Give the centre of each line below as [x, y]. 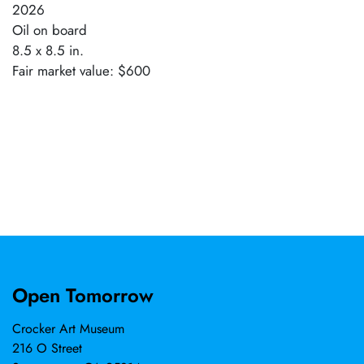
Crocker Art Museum [68, 329]
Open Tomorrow [83, 295]
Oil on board [50, 30]
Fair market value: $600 [81, 70]
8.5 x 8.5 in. [48, 50]
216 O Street [47, 348]
